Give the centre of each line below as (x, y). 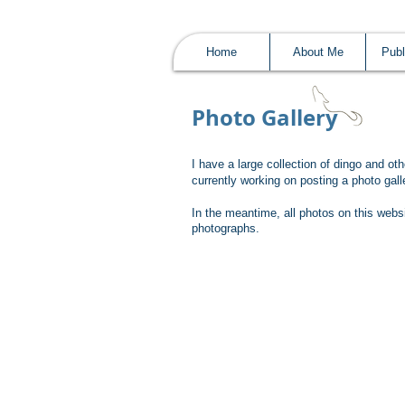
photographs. (226, 228)
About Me (318, 52)
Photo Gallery (265, 118)
